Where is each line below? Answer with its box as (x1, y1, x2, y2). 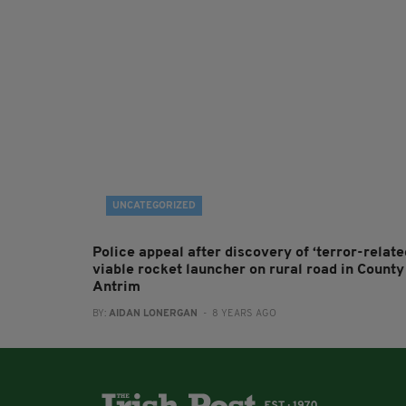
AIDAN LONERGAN (109, 309, 198, 319)
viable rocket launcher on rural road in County (92, 263, 404, 277)
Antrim (92, 280, 140, 295)
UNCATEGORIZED (112, 201, 196, 211)
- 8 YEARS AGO (198, 309, 276, 319)
